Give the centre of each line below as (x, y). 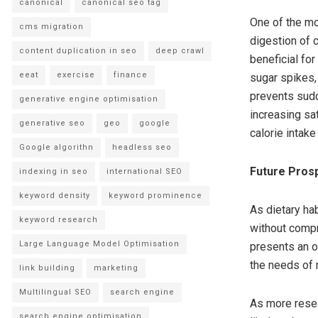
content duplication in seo (78, 51)
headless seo (142, 148)
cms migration (51, 27)
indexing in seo (54, 172)
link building (47, 268)
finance (131, 75)
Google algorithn (56, 148)
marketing (116, 268)
